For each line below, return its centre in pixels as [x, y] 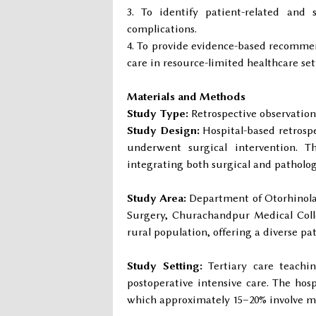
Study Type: [158, 114]
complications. [162, 29]
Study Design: [163, 130]
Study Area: [157, 198]
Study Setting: [165, 266]
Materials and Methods [186, 97]
